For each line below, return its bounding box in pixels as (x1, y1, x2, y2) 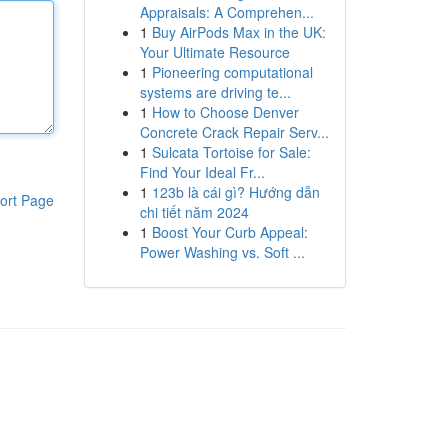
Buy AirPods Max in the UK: (151, 22, 326, 42)
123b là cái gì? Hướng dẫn (151, 182, 320, 202)
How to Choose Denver (151, 102, 299, 122)
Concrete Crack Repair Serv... (139, 122, 329, 142)
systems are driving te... (139, 82, 291, 102)
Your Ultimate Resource (139, 42, 290, 62)
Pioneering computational (151, 62, 313, 82)
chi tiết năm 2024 (139, 202, 249, 222)
